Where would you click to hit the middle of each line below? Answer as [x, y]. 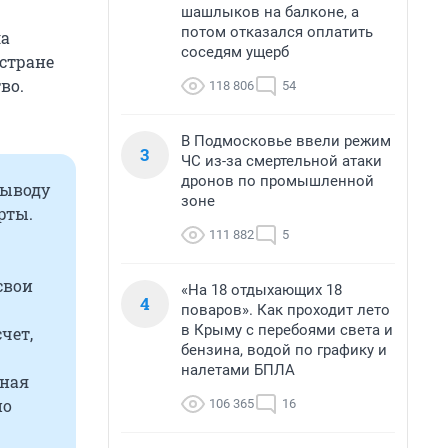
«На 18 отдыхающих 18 [261, 290]
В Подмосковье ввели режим [286, 141]
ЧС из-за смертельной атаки [281, 161]
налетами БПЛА [238, 370]
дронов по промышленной [277, 181]
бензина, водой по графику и [284, 350]
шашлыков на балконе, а [270, 12]
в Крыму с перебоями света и [287, 330]
